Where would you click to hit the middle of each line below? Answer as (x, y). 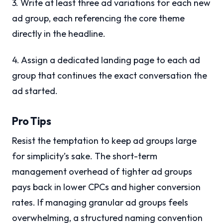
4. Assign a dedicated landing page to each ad (106, 60)
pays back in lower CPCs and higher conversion (106, 187)
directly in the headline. (59, 34)
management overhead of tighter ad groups (102, 172)
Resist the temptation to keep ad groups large (104, 141)
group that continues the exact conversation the (110, 76)
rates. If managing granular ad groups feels (100, 203)
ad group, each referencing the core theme (98, 18)
